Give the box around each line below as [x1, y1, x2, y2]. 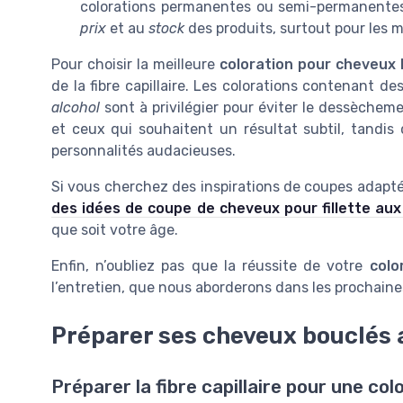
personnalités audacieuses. [51, 142, 236, 160]
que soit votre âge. [51, 221, 178, 239]
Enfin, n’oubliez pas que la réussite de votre [51, 257, 370, 275]
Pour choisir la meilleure [51, 56, 220, 74]
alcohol [51, 99, 100, 117]
